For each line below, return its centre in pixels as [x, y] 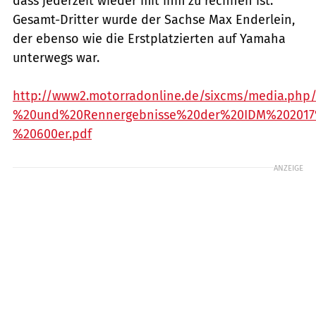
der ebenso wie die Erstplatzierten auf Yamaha [149, 38]
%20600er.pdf [52, 134]
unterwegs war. [56, 57]
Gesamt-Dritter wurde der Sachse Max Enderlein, [154, 19]
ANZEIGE [288, 168]
